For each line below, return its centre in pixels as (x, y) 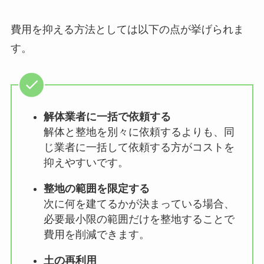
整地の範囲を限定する (96, 189)
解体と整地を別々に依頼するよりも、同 (139, 132)
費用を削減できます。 (96, 235)
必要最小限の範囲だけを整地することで (139, 220)
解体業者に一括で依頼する (107, 117)
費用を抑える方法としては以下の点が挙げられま (127, 30)
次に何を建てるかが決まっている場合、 (139, 204)
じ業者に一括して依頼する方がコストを (139, 148)
